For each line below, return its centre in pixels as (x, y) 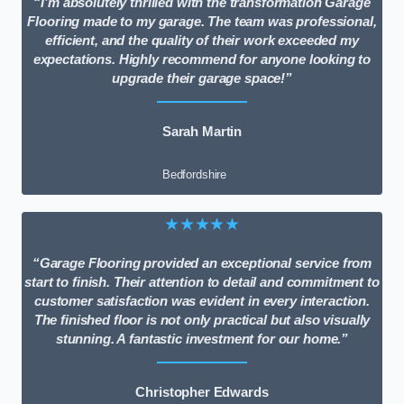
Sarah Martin (202, 131)
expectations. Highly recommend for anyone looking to (202, 59)
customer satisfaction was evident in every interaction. (202, 301)
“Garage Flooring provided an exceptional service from (202, 263)
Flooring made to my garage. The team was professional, (202, 21)
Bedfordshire (194, 175)
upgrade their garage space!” (202, 78)
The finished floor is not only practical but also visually (202, 320)
